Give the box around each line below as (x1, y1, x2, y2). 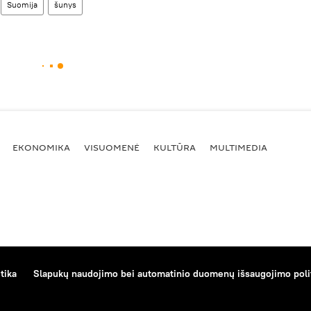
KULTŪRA (153, 140, 196, 153)
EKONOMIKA (12, 140, 70, 153)
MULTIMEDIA (210, 140, 267, 153)
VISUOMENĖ (84, 140, 140, 153)
